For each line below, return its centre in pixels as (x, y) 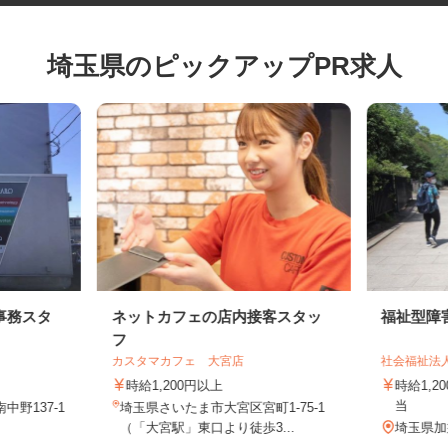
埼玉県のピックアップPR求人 (235, 81)
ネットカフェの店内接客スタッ (227, 337)
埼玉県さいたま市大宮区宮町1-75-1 (233, 429)
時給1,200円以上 (184, 406)
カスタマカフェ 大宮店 (188, 381)
